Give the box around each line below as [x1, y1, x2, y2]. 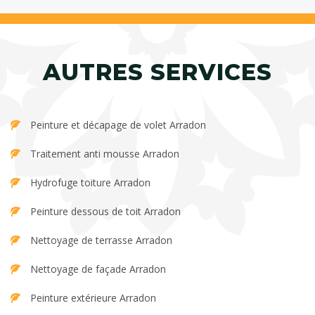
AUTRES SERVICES [43, 58, 272, 86]
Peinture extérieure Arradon [30, 291, 156, 305]
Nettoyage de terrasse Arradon [30, 233, 172, 247]
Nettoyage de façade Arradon [30, 262, 166, 276]
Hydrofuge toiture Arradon [30, 176, 150, 190]
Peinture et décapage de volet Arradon [30, 118, 206, 132]
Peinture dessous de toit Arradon [30, 205, 181, 219]
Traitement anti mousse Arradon [30, 147, 179, 161]
